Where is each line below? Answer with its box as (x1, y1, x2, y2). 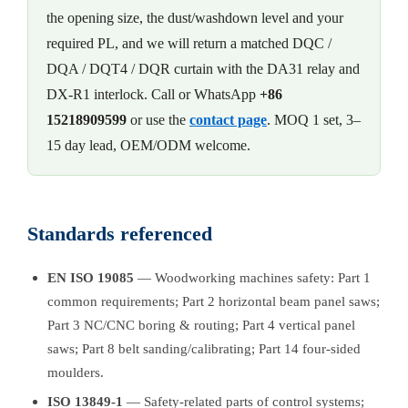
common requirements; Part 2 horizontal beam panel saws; (47, 292, 380, 309)
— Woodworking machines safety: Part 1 (134, 269, 371, 285)
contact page (189, 111, 267, 129)
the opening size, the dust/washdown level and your (46, 9, 343, 27)
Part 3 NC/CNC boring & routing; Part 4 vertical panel (47, 316, 355, 332)
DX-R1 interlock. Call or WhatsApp (46, 86, 256, 104)
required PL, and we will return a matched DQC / (46, 35, 331, 53)
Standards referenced (27, 222, 212, 246)
